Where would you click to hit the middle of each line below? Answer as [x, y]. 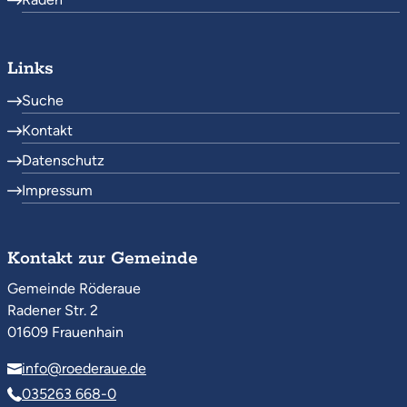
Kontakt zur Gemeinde [103, 259]
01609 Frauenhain [65, 333]
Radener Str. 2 [53, 311]
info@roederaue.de [84, 369]
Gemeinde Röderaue [74, 289]
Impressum [57, 190]
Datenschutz [63, 160]
